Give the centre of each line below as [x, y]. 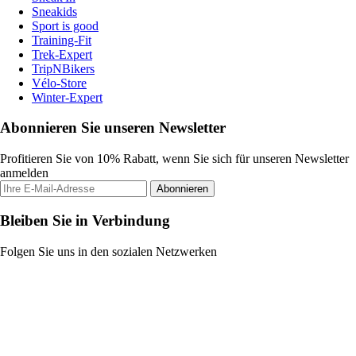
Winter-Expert [67, 97]
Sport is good [65, 25]
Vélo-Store [59, 83]
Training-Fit [62, 40]
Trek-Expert [62, 54]
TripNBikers [63, 68]
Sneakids [54, 11]
